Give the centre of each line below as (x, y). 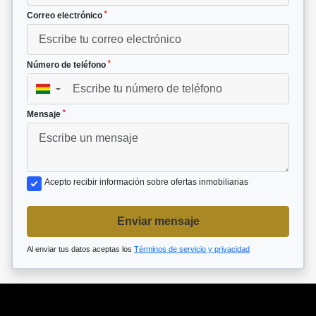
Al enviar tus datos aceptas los (80, 249)
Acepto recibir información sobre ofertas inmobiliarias (146, 182)
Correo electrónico (66, 16)
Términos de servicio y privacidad (192, 249)
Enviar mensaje (158, 221)
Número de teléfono (67, 65)
